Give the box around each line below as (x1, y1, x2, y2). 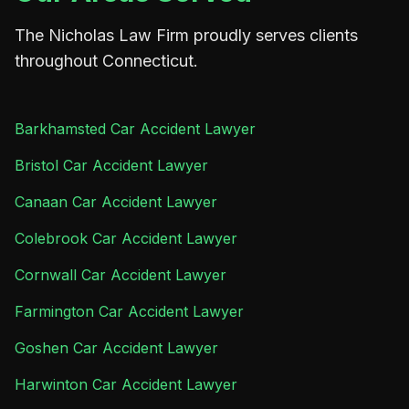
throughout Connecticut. (15, 51, 198, 70)
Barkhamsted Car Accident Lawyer (15, 120, 256, 138)
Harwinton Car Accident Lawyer (15, 375, 237, 393)
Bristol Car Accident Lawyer (15, 156, 208, 174)
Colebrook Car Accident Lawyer (15, 229, 237, 247)
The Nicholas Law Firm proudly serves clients (15, 26, 358, 45)
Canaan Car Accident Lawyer (15, 193, 217, 211)
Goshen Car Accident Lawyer (15, 339, 218, 357)
